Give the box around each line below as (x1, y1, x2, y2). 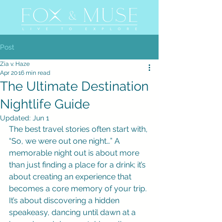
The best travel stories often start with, (9, 124, 150, 134)
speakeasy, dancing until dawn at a (9, 208, 138, 217)
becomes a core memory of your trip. (9, 184, 149, 193)
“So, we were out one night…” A (9, 136, 122, 146)
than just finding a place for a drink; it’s (9, 160, 148, 169)
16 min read (18, 69, 50, 76)
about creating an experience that (9, 172, 133, 181)
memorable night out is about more (9, 148, 141, 158)
